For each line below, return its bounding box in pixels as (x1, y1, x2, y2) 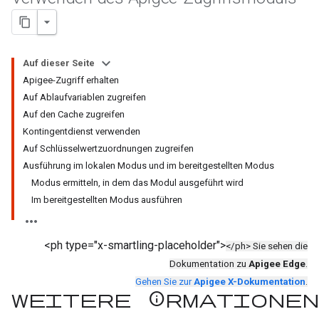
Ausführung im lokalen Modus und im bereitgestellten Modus (23, 160, 274, 171)
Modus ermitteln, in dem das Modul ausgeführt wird (31, 177, 244, 188)
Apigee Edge (249, 258, 305, 269)
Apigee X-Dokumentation (194, 276, 305, 287)
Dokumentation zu (169, 258, 249, 269)
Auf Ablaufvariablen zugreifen (23, 92, 146, 103)
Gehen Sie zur (135, 276, 194, 287)
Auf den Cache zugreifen (23, 109, 125, 120)
